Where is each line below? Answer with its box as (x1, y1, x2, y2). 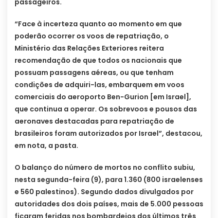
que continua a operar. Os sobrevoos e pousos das (15, 104, 197, 114)
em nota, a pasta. (15, 141, 78, 151)
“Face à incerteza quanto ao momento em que (15, 19, 182, 29)
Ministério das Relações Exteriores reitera (15, 43, 164, 54)
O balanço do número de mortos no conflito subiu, (15, 163, 195, 173)
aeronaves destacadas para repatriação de (15, 116, 174, 127)
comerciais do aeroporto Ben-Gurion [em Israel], (15, 92, 191, 102)
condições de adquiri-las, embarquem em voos (15, 80, 184, 90)
